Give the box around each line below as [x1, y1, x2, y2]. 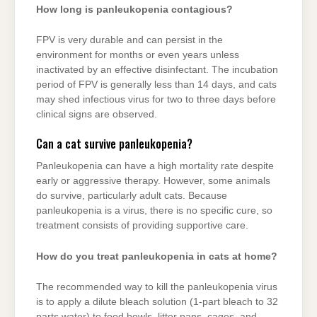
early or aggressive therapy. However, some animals [36, 175, 270, 187]
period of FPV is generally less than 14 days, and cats [36, 79, 277, 91]
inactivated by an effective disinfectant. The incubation [36, 64, 278, 76]
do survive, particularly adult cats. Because [36, 190, 227, 202]
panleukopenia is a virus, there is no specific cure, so [36, 205, 272, 217]
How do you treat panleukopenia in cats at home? [36, 250, 277, 262]
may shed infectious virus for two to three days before [36, 94, 276, 105]
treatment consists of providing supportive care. [36, 220, 248, 231]
